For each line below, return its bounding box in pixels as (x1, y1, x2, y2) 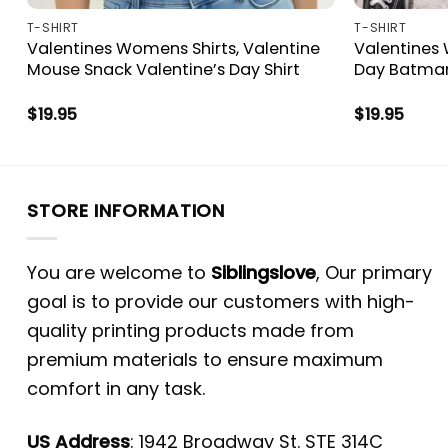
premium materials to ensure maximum (27, 347, 383, 373)
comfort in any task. (27, 376, 205, 402)
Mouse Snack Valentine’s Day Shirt (26, 58, 300, 82)
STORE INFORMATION (27, 198, 226, 224)
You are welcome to (27, 260, 211, 286)
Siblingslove (211, 260, 316, 286)
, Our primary (316, 260, 432, 286)
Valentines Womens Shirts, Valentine (26, 37, 320, 61)
